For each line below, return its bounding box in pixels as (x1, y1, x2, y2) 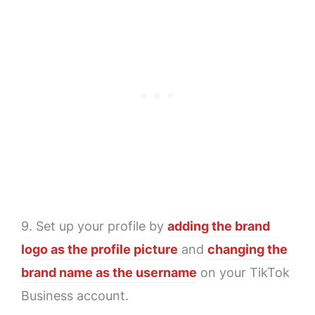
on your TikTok (197, 265, 290, 281)
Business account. (21, 288, 129, 304)
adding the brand (167, 219, 270, 234)
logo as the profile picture (21, 242, 178, 257)
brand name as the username (21, 265, 197, 281)
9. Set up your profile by (21, 219, 167, 234)
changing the (207, 242, 288, 257)
